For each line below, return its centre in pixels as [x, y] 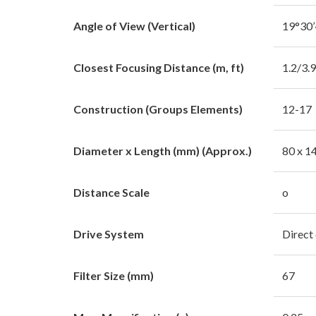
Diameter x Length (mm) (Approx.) [163, 150]
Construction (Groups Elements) [158, 109]
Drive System [109, 233]
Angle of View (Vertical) [134, 25]
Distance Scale [111, 192]
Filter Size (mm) [114, 275]
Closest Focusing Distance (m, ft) [159, 67]
